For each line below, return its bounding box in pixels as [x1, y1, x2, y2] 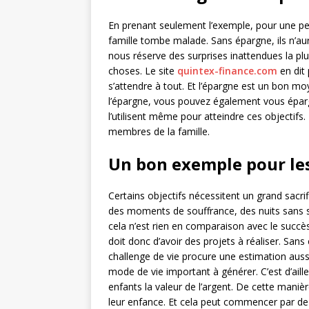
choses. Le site [108, 64, 177, 77]
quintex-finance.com [177, 64, 277, 77]
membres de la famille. [108, 125, 210, 138]
